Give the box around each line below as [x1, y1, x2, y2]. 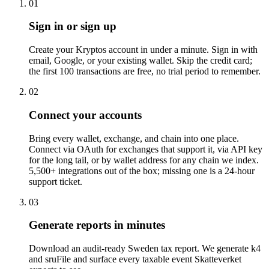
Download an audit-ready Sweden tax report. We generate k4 [29, 243, 261, 253]
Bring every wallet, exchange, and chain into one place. [29, 133, 239, 144]
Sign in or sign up [29, 20, 116, 33]
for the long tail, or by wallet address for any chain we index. [29, 154, 259, 165]
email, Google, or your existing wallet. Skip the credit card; [29, 55, 252, 66]
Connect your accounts [29, 108, 142, 121]
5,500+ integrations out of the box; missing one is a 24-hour [29, 165, 255, 176]
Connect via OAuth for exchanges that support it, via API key [29, 144, 262, 154]
